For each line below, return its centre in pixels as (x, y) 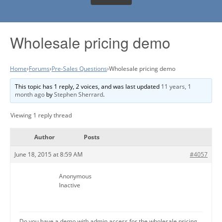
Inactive (70, 185)
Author (44, 137)
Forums (39, 68)
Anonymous (75, 176)
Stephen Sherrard (79, 94)
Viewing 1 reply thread (41, 115)
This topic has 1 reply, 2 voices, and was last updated (88, 86)
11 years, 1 (176, 86)
